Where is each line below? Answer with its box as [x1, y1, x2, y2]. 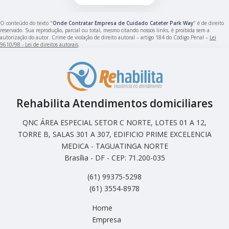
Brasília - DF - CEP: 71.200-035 [64, 153, 165, 163]
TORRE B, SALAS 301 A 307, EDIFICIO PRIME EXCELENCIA [17, 129, 212, 140]
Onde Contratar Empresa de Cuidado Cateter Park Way [53, 19, 193, 27]
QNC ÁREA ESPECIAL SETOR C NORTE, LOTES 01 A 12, [22, 118, 207, 128]
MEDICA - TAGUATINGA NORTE [61, 141, 168, 151]
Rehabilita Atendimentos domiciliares [16, 96, 213, 111]
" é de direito [193, 19, 224, 27]
